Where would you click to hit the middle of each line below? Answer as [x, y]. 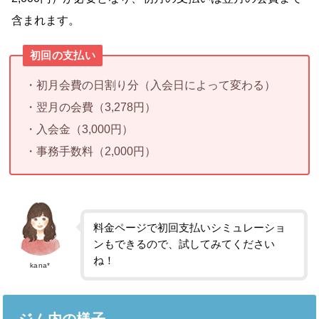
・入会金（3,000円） [79, 129]
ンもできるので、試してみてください [184, 245]
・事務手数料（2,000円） [90, 151]
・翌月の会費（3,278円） [90, 106]
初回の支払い [63, 55]
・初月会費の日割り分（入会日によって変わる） [150, 84]
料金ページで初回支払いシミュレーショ [190, 228]
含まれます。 [46, 20]
